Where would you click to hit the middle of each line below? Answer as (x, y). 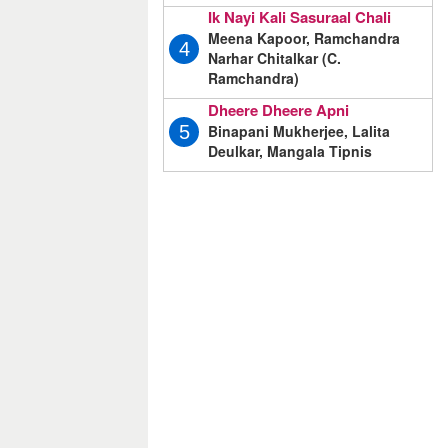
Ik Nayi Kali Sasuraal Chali (299, 17)
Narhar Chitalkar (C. (274, 58)
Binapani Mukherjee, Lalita (299, 130)
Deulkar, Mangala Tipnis (290, 150)
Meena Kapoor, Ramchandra (304, 38)
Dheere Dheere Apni (278, 109)
